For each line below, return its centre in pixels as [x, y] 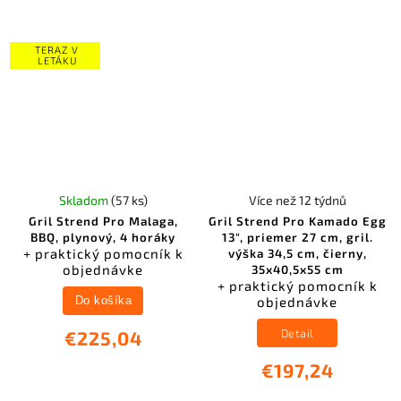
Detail [297, 333]
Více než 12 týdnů [297, 200]
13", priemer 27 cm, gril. [297, 238]
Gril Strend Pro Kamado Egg [297, 222]
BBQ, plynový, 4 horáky [103, 238]
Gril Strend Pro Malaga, [103, 222]
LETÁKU [57, 60]
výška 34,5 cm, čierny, [297, 254]
